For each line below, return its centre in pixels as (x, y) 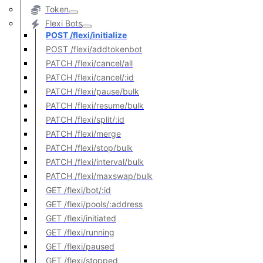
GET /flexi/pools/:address (94, 204)
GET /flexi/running (80, 232)
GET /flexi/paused (80, 246)
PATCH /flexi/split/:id (85, 119)
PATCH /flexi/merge (83, 134)
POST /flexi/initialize (86, 35)
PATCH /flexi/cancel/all (89, 63)
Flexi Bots (64, 23)
